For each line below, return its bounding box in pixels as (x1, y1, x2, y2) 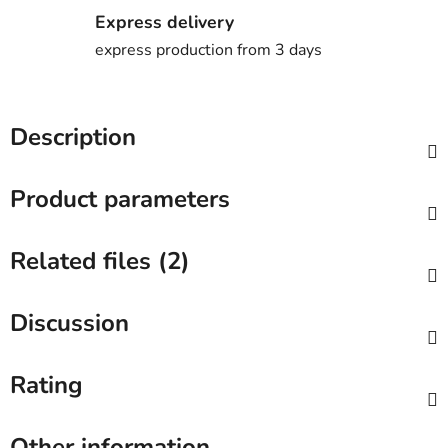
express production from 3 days (95, 38, 322, 61)
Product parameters (10, 183, 230, 216)
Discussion (10, 307, 129, 340)
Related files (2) (10, 245, 190, 278)
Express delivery (95, 9, 234, 34)
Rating (10, 369, 83, 402)
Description (10, 121, 136, 154)
